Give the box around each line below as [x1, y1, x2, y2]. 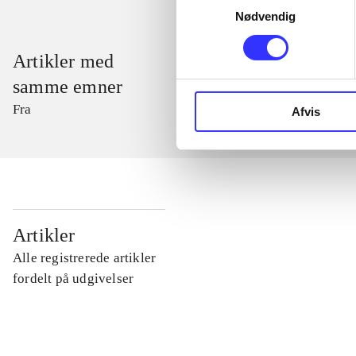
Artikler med [13, 51, 114, 72]
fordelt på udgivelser [13, 271, 134, 287]
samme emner [13, 76, 123, 98]
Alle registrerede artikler [13, 250, 157, 266]
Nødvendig [234, 9, 296, 23]
